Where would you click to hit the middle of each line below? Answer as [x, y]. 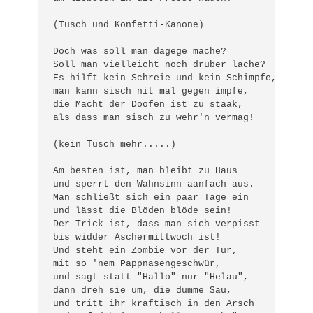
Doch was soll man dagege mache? [140, 52]
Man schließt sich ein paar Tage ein [151, 198]
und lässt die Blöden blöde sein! [143, 211]
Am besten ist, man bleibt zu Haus [146, 171]
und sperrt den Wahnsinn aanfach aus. [154, 184]
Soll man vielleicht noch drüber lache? [160, 65]
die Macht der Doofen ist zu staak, [151, 105]
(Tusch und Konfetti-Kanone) [129, 25]
